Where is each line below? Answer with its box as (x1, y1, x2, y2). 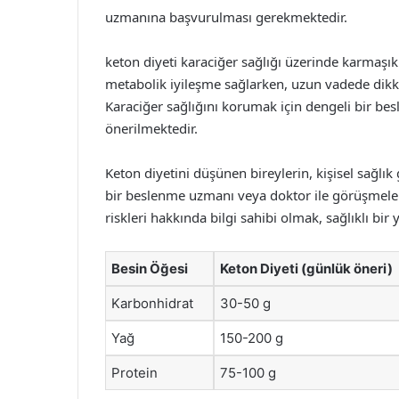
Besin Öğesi (111, 259, 188, 277)
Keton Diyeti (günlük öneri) (220, 259, 393, 277)
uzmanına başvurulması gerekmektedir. (105, 7, 347, 26)
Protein (111, 363, 158, 381)
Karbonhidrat (111, 294, 193, 312)
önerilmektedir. (105, 118, 198, 137)
